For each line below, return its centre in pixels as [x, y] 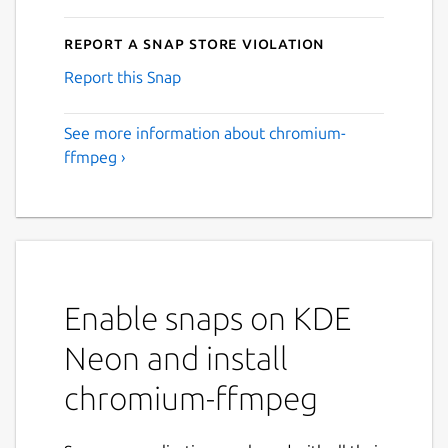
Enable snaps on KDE [207, 317]
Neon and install [176, 357]
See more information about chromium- [205, 132]
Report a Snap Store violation [195, 42]
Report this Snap [122, 76]
